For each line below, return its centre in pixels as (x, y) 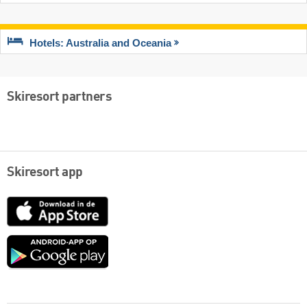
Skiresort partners (59, 97)
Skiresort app (45, 173)
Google (125, 242)
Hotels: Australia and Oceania (100, 43)
